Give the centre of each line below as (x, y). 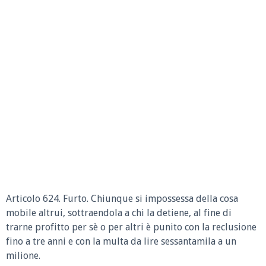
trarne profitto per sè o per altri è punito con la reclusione (131, 227)
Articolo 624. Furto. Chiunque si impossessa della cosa (122, 199)
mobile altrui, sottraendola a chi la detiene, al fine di (119, 213)
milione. (23, 256)
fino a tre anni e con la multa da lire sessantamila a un (121, 241)
